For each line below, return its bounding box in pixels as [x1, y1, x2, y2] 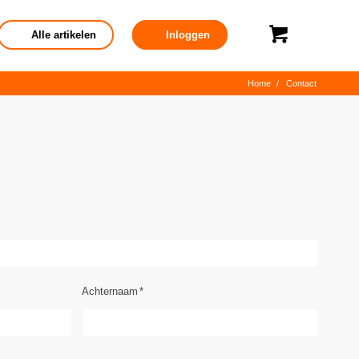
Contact [286, 79, 317, 89]
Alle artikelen [27, 29, 96, 41]
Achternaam [82, 285, 139, 298]
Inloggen [163, 29, 210, 41]
